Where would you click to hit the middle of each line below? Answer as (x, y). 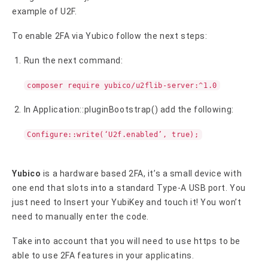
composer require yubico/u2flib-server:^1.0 (122, 85)
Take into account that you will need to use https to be (126, 241)
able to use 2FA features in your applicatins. (103, 255)
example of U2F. (45, 12)
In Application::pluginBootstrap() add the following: (129, 110)
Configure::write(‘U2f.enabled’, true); (113, 135)
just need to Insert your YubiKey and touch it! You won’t (127, 202)
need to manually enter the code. (80, 216)
